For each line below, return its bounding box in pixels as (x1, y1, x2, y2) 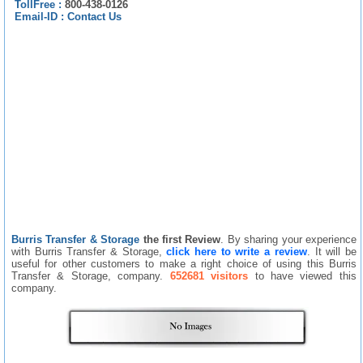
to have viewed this (248, 269, 357, 282)
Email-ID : (15, 10, 67, 23)
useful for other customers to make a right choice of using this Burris (11, 257, 357, 270)
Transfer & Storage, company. (11, 269, 170, 282)
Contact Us (67, 10, 122, 23)
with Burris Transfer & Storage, (11, 245, 167, 258)
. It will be (306, 245, 357, 258)
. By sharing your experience (220, 233, 357, 246)
